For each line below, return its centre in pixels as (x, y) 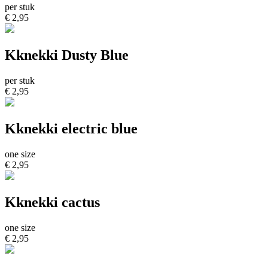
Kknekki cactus (52, 202)
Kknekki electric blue (71, 128)
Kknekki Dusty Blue (67, 55)
